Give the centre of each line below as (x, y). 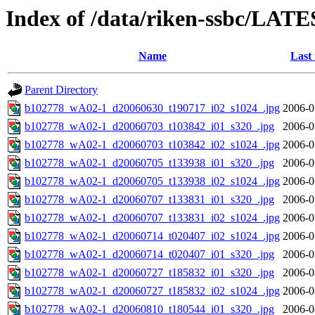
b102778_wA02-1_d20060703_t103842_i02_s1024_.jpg (152, 145)
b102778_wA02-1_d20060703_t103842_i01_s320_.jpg (149, 127)
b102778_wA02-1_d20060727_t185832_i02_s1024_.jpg (152, 291)
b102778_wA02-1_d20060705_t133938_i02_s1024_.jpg (152, 181)
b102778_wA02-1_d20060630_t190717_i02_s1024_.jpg (152, 108)
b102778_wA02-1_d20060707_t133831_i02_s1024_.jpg (152, 218)
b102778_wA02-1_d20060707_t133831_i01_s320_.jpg (149, 200)
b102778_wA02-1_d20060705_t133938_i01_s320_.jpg (149, 163)
